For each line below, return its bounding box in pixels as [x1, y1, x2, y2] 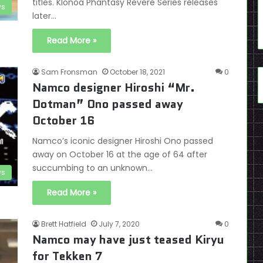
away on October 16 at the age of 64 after [32, 149, 207, 160]
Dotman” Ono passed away [32, 96, 183, 112]
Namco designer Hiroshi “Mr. [32, 79, 195, 96]
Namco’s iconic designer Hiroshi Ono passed [32, 135, 213, 147]
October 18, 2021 [110, 67, 165, 77]
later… [32, 10, 56, 22]
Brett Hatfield [41, 219, 86, 229]
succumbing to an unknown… [32, 162, 153, 174]
